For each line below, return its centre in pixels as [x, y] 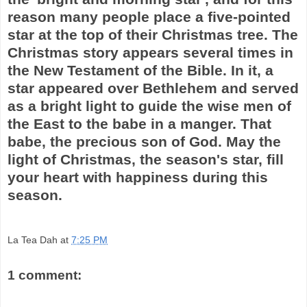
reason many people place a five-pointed [149, 16]
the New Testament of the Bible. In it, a [140, 70]
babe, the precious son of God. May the [144, 141]
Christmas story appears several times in [150, 52]
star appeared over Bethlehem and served [153, 88]
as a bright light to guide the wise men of [149, 106]
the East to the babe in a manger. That [139, 123]
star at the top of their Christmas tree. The [153, 34]
